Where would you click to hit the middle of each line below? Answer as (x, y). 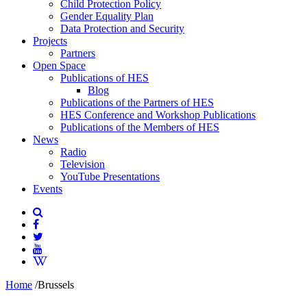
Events (48, 189)
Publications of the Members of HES (140, 127)
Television (83, 164)
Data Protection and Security (122, 28)
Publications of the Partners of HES (137, 102)
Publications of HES (105, 78)
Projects (50, 41)
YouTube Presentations (110, 176)
